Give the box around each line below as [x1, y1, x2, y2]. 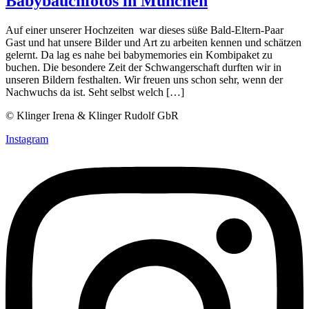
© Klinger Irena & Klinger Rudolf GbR [6, 109, 181, 121]
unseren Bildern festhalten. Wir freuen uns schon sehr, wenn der [6, 73, 283, 86]
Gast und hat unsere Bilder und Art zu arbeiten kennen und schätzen [6, 36, 301, 48]
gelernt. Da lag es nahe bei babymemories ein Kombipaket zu [6, 48, 272, 61]
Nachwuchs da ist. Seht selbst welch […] [6, 86, 184, 98]
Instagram [6, 132, 48, 145]
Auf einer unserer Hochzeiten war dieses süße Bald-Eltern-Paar [6, 23, 283, 36]
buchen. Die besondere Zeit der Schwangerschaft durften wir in [6, 61, 281, 73]
